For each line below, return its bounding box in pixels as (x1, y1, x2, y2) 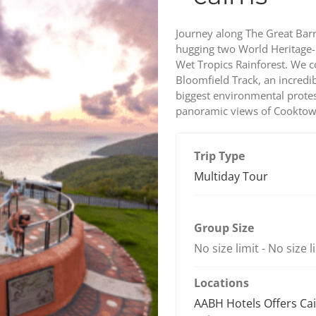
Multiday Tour (194, 168, 268, 184)
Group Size (194, 219, 254, 236)
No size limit (194, 240, 259, 256)
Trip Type (194, 147, 245, 164)
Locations (194, 274, 249, 291)
